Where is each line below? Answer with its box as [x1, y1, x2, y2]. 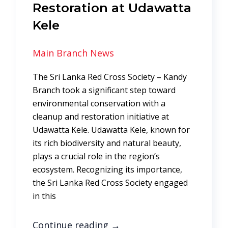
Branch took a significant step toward [33, 84, 176, 96]
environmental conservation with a [33, 98, 165, 109]
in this [33, 190, 56, 202]
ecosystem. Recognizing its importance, [33, 164, 182, 176]
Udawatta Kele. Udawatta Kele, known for [33, 124, 190, 136]
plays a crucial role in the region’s [33, 151, 160, 162]
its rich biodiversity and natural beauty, [33, 137, 181, 149]
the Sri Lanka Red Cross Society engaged [33, 177, 188, 189]
